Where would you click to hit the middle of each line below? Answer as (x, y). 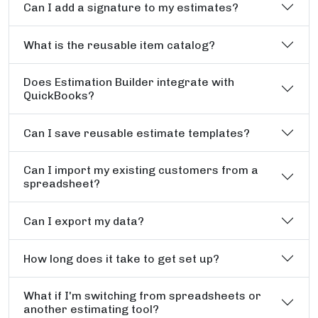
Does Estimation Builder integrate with (129, 82)
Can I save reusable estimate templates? (137, 133)
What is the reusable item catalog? (119, 45)
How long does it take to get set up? (121, 258)
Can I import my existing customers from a (141, 170)
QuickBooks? (59, 96)
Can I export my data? (84, 221)
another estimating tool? (91, 309)
